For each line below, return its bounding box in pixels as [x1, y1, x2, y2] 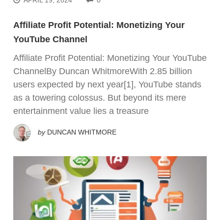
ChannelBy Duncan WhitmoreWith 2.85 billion [13, 66, 192, 76]
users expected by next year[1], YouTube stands [13, 79, 201, 89]
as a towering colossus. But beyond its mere [13, 92, 186, 103]
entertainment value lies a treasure [13, 106, 149, 116]
